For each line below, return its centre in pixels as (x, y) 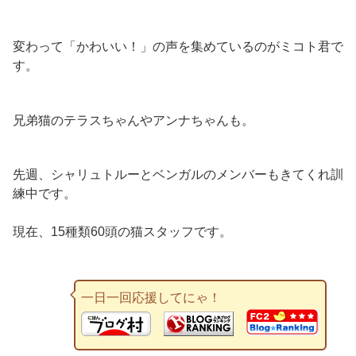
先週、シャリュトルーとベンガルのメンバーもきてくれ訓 (178, 175)
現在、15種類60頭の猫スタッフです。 (122, 232)
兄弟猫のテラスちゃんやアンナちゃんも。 (133, 120)
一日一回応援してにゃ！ (151, 298)
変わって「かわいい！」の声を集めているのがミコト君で (178, 46)
